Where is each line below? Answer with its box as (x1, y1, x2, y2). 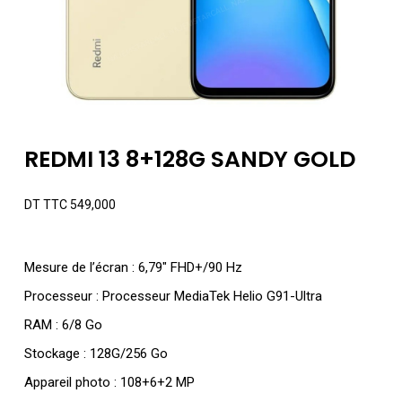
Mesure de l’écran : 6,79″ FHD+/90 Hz (23, 259, 242, 276)
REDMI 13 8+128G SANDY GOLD (23, 144, 355, 176)
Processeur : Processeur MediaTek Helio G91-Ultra (23, 288, 322, 305)
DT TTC (23, 197, 67, 213)
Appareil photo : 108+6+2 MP (23, 374, 195, 391)
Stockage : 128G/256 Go (23, 345, 168, 363)
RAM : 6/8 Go (23, 317, 102, 334)
